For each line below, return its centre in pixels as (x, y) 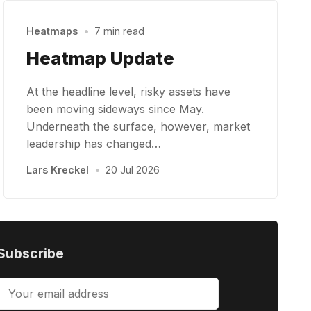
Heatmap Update (101, 58)
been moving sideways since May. (116, 109)
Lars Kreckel (58, 170)
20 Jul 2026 (132, 170)
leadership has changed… (94, 144)
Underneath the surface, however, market (138, 127)
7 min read (119, 31)
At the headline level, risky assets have (129, 92)
